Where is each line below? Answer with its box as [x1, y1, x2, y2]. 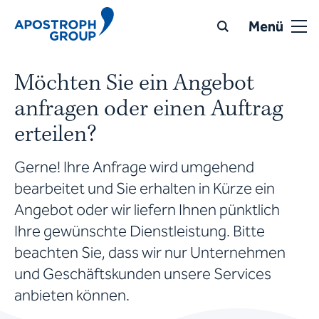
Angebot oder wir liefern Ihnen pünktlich [14, 201, 280, 219]
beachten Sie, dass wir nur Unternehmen [14, 244, 286, 262]
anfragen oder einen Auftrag [14, 97, 283, 122]
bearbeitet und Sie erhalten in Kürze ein [14, 179, 275, 198]
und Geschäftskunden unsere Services [14, 265, 271, 283]
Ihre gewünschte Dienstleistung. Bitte [14, 222, 265, 241]
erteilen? [14, 122, 97, 147]
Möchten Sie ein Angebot [14, 71, 254, 96]
